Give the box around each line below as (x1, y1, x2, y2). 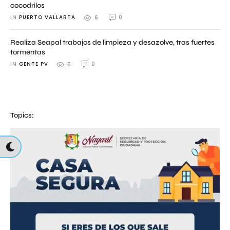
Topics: (10, 111, 34, 120)
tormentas (10, 48, 45, 56)
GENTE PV (19, 60, 48, 68)
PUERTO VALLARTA (19, 13, 75, 21)
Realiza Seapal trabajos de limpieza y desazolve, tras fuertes (10, 38, 215, 47)
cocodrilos (10, 1, 45, 10)
